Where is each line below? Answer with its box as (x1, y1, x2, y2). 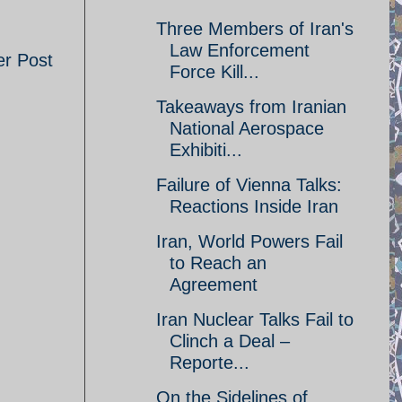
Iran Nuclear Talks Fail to (156, 310, 354, 329)
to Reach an (170, 253, 267, 273)
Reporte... (170, 353, 249, 372)
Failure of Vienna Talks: (156, 175, 342, 195)
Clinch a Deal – (170, 331, 290, 351)
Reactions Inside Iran (170, 197, 338, 216)
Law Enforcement (170, 40, 310, 60)
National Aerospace (170, 118, 324, 138)
